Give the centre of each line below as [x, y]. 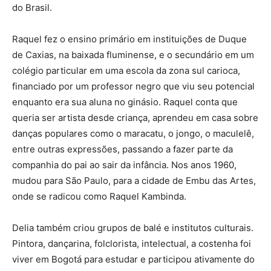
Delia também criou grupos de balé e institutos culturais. [133, 227]
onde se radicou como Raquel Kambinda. [99, 196]
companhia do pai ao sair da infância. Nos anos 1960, [124, 165]
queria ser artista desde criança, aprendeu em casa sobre [135, 117]
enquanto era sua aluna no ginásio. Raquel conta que [125, 102]
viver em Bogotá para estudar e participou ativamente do [133, 259]
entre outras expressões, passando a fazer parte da [122, 149]
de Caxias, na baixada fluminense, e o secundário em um [133, 54]
